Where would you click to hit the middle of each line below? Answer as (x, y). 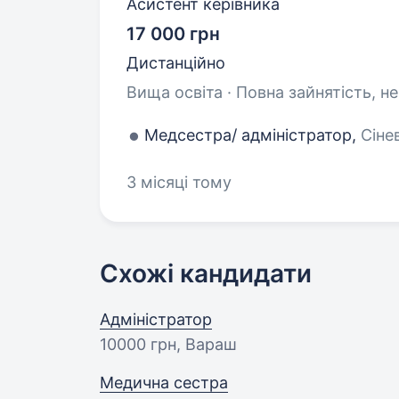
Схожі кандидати (206, 273)
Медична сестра (164, 383)
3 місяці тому (179, 182)
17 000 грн (173, 34)
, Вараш (207, 344)
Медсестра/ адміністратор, (252, 135)
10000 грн (138, 344)
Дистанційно (176, 63)
